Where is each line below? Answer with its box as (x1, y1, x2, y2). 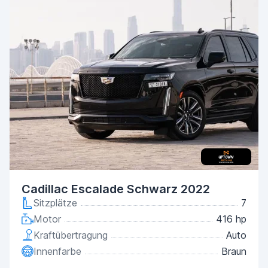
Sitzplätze (33, 197, 77, 209)
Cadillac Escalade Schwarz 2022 (22, 182, 210, 196)
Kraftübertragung (33, 229, 108, 241)
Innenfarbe (33, 245, 81, 257)
